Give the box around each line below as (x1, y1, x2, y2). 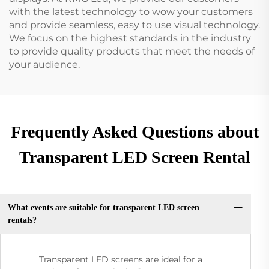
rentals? (7, 216, 37, 225)
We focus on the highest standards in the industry (9, 32, 251, 44)
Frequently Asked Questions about (10, 122, 259, 141)
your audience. (9, 58, 80, 70)
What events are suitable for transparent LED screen (7, 203, 199, 213)
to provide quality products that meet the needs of (9, 45, 255, 57)
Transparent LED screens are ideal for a (39, 253, 202, 265)
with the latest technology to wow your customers (9, 5, 253, 17)
